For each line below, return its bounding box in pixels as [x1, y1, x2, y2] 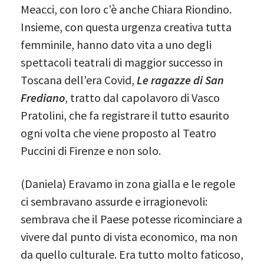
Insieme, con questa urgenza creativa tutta [21, 19, 232, 34]
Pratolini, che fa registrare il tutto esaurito [21, 107, 229, 123]
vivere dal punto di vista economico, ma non [21, 229, 237, 244]
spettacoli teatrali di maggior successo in [21, 54, 223, 70]
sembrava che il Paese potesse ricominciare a [21, 211, 242, 226]
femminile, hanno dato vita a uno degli [21, 37, 212, 52]
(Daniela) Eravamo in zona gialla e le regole [21, 176, 235, 191]
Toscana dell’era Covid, [21, 72, 137, 87]
